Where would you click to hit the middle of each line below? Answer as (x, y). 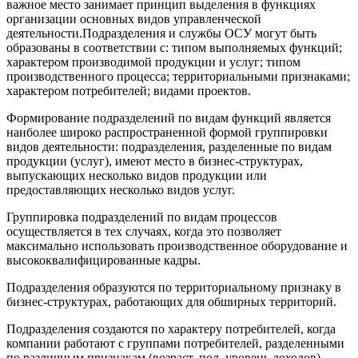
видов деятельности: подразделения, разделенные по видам (169, 146)
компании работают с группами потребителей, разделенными (175, 343)
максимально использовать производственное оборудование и (177, 245)
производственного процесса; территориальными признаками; (178, 76)
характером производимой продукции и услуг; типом (153, 62)
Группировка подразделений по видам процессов (142, 217)
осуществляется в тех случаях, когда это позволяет (144, 231)
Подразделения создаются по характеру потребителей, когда (171, 328)
